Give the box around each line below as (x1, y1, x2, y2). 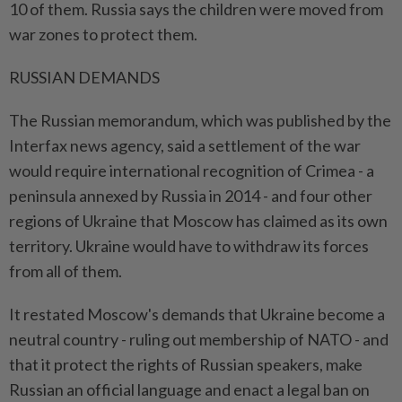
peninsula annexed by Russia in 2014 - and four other (9, 186, 372, 206)
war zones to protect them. (9, 24, 197, 45)
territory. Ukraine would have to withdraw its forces (9, 236, 369, 257)
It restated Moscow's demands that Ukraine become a (9, 304, 385, 325)
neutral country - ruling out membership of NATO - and (9, 329, 389, 350)
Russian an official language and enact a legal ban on (9, 380, 370, 400)
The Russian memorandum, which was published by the (9, 110, 391, 131)
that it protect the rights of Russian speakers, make (9, 354, 363, 375)
